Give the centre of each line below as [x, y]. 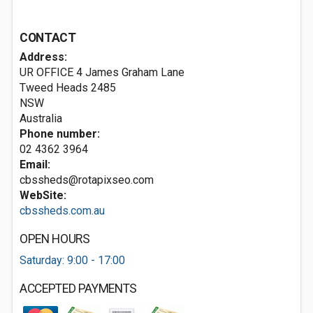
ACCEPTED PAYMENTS [79, 289]
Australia [41, 118]
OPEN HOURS [55, 239]
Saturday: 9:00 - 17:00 [72, 260]
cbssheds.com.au [62, 211]
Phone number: [60, 134]
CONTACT [48, 38]
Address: [43, 57]
